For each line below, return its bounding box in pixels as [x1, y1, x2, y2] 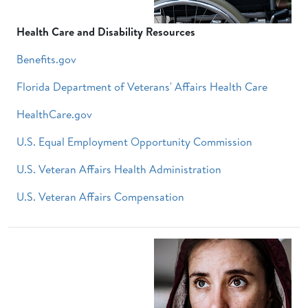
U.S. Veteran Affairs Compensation [16, 189, 184, 205]
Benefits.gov [16, 52, 76, 67]
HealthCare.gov [16, 107, 92, 122]
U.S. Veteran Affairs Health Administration [16, 162, 221, 177]
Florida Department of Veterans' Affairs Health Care [16, 79, 267, 95]
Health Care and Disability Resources [16, 24, 195, 40]
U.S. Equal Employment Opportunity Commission [16, 134, 252, 150]
